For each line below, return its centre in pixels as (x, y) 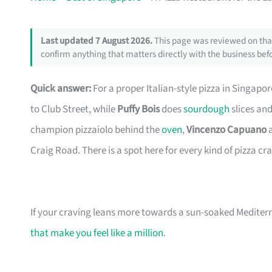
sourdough (206, 110)
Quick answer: (61, 89)
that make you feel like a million (97, 233)
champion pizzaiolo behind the (96, 130)
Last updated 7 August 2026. (96, 41)
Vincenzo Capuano (226, 130)
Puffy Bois (138, 110)
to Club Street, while (74, 110)
